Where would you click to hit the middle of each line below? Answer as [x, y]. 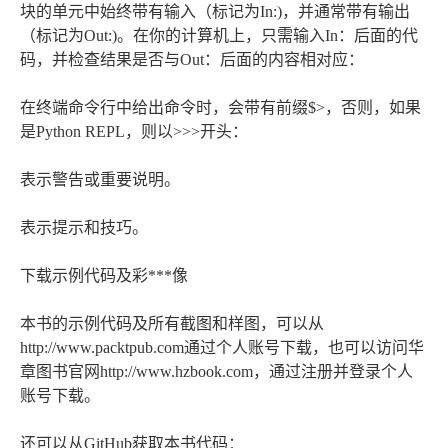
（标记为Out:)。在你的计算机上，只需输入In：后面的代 [219, 36]
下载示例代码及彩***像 [104, 276]
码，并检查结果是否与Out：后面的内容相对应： [192, 60]
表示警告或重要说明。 [100, 180]
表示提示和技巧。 [84, 228]
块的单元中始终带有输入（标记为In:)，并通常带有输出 [215, 12]
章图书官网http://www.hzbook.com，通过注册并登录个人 [216, 372]
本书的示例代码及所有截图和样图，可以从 [172, 324]
